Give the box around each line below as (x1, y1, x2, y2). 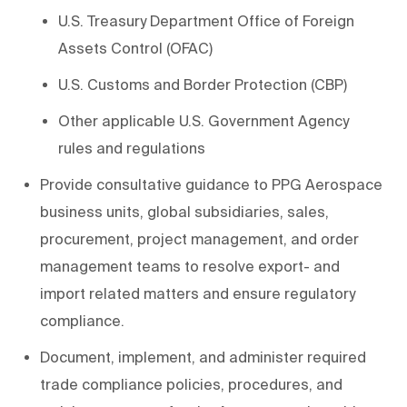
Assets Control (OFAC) (58, 40, 213, 57)
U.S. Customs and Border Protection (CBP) (58, 76, 347, 94)
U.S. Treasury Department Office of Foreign (58, 13, 354, 30)
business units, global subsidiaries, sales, (40, 203, 329, 221)
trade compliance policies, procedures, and (40, 376, 342, 393)
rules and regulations (58, 140, 205, 157)
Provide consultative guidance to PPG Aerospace (40, 176, 382, 194)
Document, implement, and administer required (40, 349, 366, 366)
